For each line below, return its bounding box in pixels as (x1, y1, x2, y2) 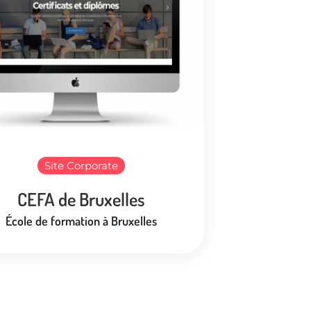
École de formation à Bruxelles (5, 212, 157, 228)
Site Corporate (44, 158, 118, 172)
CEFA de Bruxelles (17, 187, 145, 210)
